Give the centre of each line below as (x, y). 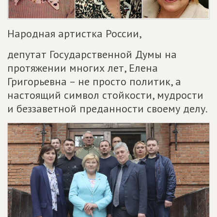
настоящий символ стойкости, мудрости (105, 95)
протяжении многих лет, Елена (83, 68)
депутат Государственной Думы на (92, 54)
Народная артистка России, (75, 34)
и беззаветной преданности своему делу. (108, 109)
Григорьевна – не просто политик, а (94, 82)
